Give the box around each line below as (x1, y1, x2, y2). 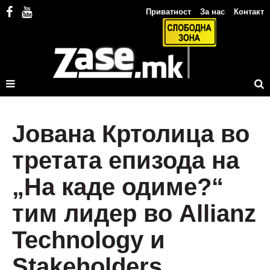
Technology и (12, 227, 165, 253)
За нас (200, 7, 225, 16)
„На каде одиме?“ (12, 174, 224, 200)
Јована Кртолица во (12, 121, 250, 147)
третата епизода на (12, 147, 239, 174)
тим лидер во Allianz (12, 200, 256, 227)
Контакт (234, 7, 264, 16)
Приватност (146, 7, 191, 16)
